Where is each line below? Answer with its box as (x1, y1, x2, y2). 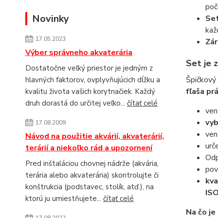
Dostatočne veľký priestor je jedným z (25, 63, 153, 73)
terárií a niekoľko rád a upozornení (25, 143, 152, 153)
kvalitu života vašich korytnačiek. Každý (25, 87, 155, 96)
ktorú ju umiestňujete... (25, 194, 103, 203)
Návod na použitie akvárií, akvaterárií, (25, 131, 164, 142)
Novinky (32, 12, 69, 25)
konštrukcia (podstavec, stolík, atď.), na (25, 182, 154, 192)
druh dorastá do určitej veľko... (25, 98, 127, 108)
